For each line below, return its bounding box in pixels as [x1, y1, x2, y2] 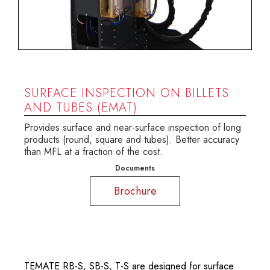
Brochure [113, 183, 157, 199]
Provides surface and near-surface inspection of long [24, 121, 241, 135]
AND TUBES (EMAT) [24, 99, 137, 117]
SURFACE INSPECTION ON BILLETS [24, 84, 229, 102]
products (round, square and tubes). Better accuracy [24, 133, 239, 147]
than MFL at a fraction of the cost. [24, 145, 163, 159]
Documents [115, 163, 155, 174]
